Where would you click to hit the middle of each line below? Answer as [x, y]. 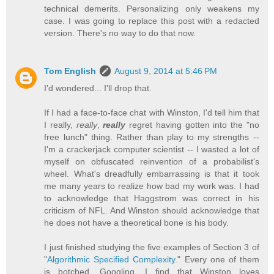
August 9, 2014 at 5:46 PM [166, 71]
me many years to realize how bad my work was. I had [152, 186]
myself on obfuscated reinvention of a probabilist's [152, 161]
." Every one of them [217, 259]
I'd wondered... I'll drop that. [98, 88]
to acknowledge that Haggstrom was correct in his [152, 198]
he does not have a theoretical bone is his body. [137, 222]
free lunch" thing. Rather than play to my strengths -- [152, 137]
